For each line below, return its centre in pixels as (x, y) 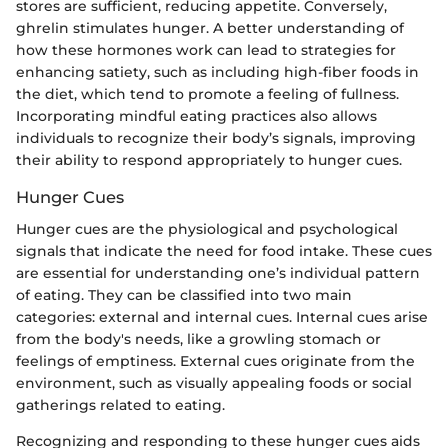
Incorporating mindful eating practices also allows (196, 116)
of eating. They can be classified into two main (184, 295)
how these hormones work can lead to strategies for (206, 50)
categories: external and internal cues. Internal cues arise (222, 317)
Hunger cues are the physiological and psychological (207, 229)
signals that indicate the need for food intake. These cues (224, 251)
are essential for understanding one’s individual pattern (218, 273)
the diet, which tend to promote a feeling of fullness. (207, 94)
